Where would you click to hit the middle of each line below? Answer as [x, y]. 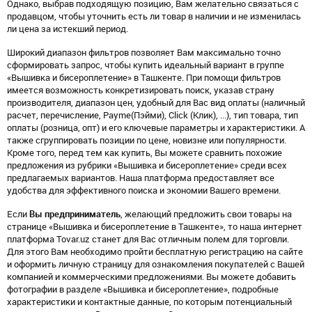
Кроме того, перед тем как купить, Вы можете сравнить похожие [145, 153]
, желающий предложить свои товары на [206, 214]
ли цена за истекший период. [68, 29]
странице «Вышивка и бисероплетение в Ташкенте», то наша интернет [155, 227]
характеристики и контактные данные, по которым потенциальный [149, 302]
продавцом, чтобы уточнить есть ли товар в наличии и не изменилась [154, 16]
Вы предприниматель [75, 214]
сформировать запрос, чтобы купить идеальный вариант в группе [146, 65]
